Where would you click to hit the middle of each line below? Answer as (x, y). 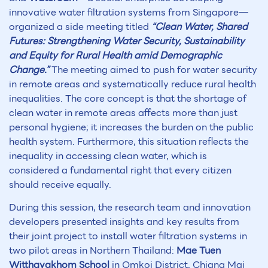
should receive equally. (60, 184)
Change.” (29, 69)
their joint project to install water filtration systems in (128, 236)
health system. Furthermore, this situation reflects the (129, 141)
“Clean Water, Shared (200, 26)
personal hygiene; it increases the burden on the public (131, 127)
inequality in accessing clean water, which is (108, 156)
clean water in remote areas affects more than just (123, 112)
